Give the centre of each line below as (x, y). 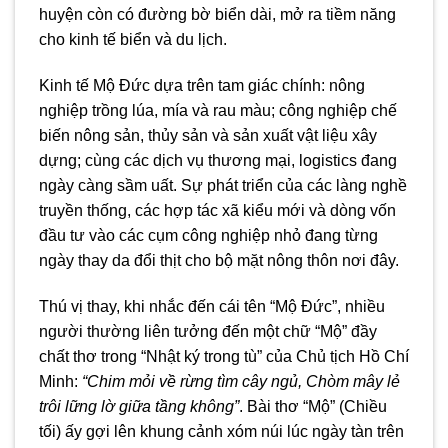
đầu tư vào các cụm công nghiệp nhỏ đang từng (208, 235)
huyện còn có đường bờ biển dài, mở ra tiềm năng (217, 15)
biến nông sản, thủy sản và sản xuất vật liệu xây (208, 135)
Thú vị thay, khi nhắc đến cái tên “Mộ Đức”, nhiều (212, 306)
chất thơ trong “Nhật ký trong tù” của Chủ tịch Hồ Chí (224, 356)
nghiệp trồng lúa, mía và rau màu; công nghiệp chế (218, 110)
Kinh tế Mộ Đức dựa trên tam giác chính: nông (202, 85)
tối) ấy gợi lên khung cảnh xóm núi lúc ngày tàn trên (221, 431)
